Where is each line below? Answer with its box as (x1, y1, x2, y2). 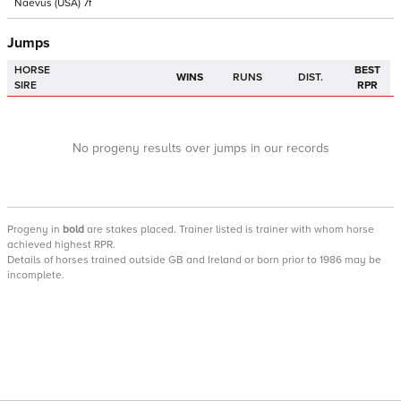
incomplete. (7, 269, 64, 282)
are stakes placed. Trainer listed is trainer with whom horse (84, 223, 374, 236)
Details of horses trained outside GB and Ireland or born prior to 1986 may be (7, 253, 381, 267)
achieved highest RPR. (7, 238, 115, 252)
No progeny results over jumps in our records (72, 141, 329, 156)
